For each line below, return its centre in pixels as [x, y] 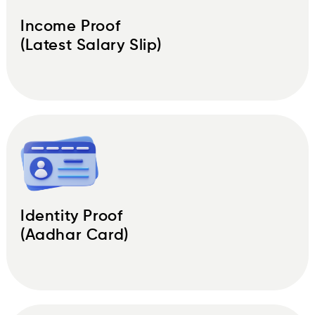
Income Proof [71, 26]
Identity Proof [72, 216]
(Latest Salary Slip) [91, 45]
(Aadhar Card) [75, 235]
